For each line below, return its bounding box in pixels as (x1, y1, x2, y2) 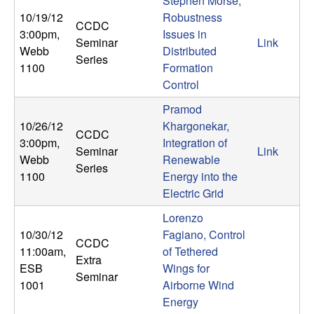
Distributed (163, 43, 217, 60)
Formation (163, 60, 213, 76)
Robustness (163, 9, 222, 26)
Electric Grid (163, 185, 224, 202)
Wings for (163, 260, 210, 277)
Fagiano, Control (163, 226, 245, 243)
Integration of (163, 135, 227, 151)
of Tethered (163, 243, 218, 260)
